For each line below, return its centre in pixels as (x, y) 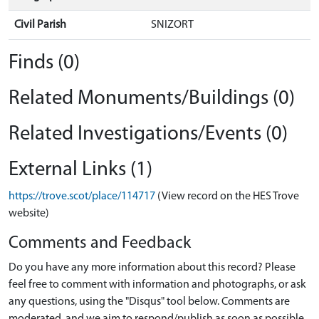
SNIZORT (172, 25)
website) (29, 214)
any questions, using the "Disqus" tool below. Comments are (149, 302)
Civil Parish (40, 25)
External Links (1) (80, 170)
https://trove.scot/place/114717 (82, 197)
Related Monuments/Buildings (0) (152, 99)
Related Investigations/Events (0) (148, 134)
